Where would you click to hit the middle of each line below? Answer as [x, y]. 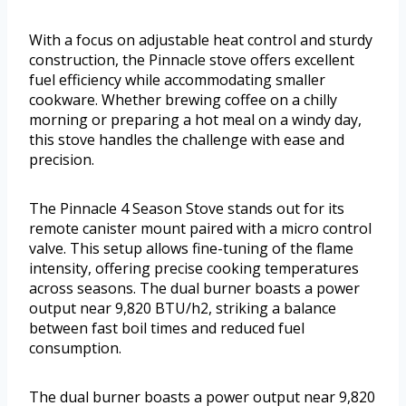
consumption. [75, 348]
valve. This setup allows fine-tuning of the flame [191, 248]
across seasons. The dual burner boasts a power [194, 288]
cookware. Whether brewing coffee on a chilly [183, 99]
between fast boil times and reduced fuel [167, 328]
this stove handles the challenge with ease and [187, 139]
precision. [62, 159]
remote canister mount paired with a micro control [200, 228]
